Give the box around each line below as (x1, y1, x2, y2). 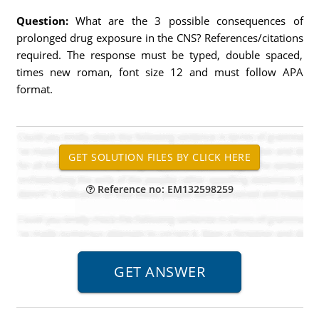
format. (16, 82, 53, 96)
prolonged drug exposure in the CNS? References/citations (16, 31, 303, 45)
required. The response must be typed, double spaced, (16, 48, 303, 62)
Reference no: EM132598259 (94, 182, 234, 196)
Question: (16, 14, 75, 28)
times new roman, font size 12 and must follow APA (16, 65, 303, 79)
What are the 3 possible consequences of (75, 14, 303, 28)
